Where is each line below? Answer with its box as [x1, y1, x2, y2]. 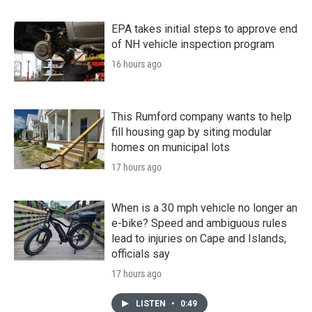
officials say [111, 247, 170, 260]
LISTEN [136, 298, 168, 309]
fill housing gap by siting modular [111, 125, 272, 139]
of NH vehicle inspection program [111, 37, 274, 51]
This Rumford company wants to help [111, 109, 292, 123]
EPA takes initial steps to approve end [111, 22, 297, 36]
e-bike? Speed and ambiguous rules [111, 216, 287, 230]
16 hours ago [111, 58, 162, 70]
